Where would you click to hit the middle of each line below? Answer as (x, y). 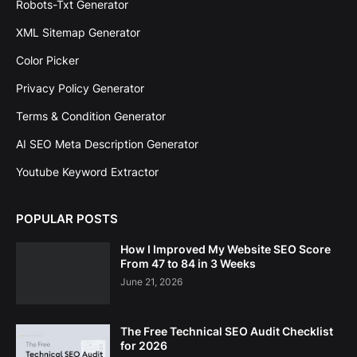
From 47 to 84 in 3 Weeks (188, 263)
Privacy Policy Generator (80, 88)
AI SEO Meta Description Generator (107, 143)
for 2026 (144, 345)
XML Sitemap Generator (78, 32)
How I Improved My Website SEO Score (226, 249)
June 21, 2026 (151, 281)
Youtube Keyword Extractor (87, 171)
